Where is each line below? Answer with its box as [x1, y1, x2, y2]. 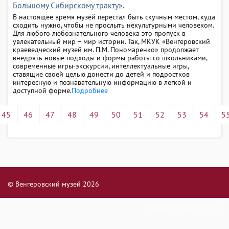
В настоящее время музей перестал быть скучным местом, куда [13, 12, 215, 21]
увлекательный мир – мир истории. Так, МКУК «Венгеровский [13, 36, 210, 46]
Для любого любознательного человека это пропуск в [13, 28, 186, 38]
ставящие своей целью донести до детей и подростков [13, 69, 190, 79]
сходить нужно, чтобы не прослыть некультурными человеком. [13, 20, 214, 30]
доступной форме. [13, 85, 72, 95]
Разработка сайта [143, 202, 199, 211]
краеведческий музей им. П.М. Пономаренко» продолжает [13, 44, 199, 54]
